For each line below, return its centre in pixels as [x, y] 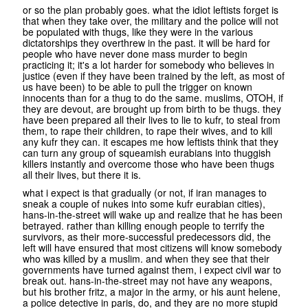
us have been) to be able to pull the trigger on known [137, 87]
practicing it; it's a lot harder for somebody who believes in [148, 65]
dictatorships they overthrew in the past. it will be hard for [146, 43]
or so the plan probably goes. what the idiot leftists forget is [151, 10]
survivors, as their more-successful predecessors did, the [147, 237]
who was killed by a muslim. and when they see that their [146, 259]
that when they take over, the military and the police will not [151, 21]
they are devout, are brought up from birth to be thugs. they [152, 109]
